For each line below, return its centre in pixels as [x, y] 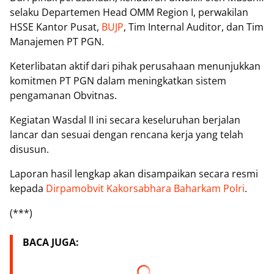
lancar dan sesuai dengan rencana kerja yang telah [127, 135]
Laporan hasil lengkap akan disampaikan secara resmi [134, 174]
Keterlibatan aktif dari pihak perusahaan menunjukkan [135, 66]
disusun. [31, 150]
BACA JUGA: [51, 243]
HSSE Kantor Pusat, [56, 27]
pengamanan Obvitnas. [63, 96]
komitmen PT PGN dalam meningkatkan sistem [118, 81]
